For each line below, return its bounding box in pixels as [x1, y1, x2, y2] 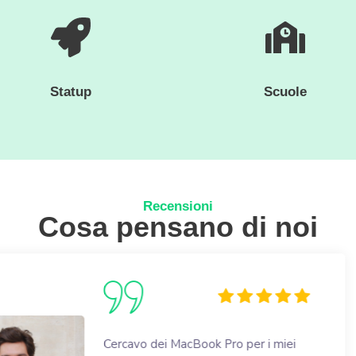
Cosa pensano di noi [38, 210, 318, 243]
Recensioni [143, 198, 213, 214]
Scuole [264, 83, 307, 99]
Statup [50, 83, 91, 99]
